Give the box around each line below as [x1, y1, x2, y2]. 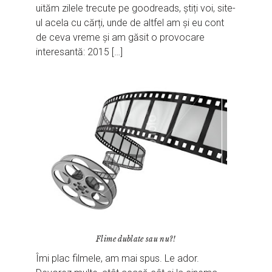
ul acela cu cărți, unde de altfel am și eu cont [36, 16, 225, 29]
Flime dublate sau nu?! [96, 234, 176, 243]
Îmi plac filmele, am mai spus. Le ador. [36, 252, 200, 264]
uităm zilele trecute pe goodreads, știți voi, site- [36, 2, 236, 14]
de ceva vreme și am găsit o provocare [36, 31, 205, 43]
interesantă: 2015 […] [36, 46, 123, 58]
